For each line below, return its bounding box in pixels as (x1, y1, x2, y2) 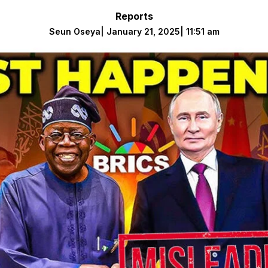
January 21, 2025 (106, 26, 180, 36)
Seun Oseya (48, 26, 100, 36)
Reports (115, 10, 153, 22)
